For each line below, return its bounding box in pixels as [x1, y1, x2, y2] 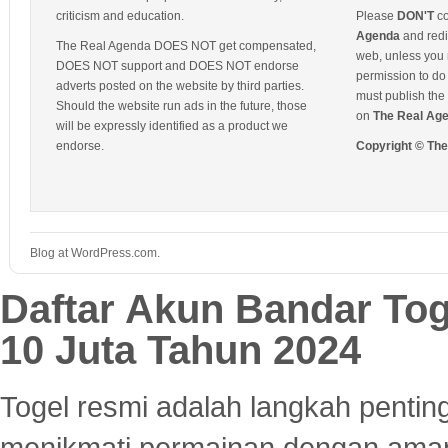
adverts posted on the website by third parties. [56, 79, 304, 93]
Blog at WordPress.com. [30, 246, 160, 260]
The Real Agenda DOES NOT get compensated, [56, 39, 316, 53]
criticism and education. [56, 9, 184, 23]
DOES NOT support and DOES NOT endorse [56, 59, 299, 73]
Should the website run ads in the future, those [56, 99, 307, 113]
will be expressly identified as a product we [56, 119, 288, 133]
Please [356, 9, 397, 23]
